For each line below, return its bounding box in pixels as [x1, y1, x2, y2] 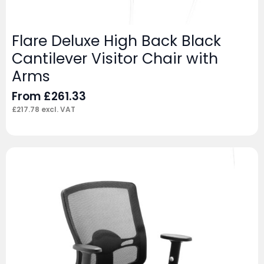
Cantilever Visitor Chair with [12, 48, 218, 69]
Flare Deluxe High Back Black [12, 30, 221, 51]
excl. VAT [39, 104, 75, 114]
